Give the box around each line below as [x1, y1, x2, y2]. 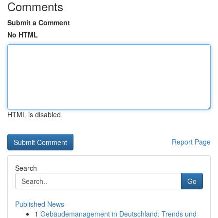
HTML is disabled [7, 109, 61, 119]
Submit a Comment [7, 18, 70, 27]
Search [15, 163, 37, 173]
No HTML [7, 30, 38, 39]
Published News [15, 199, 64, 209]
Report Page [172, 137, 211, 146]
